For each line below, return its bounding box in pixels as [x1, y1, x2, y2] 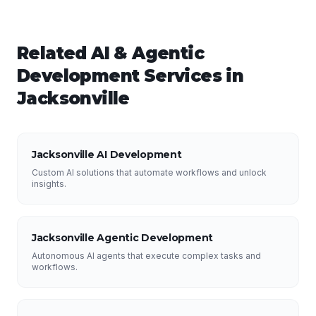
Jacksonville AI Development [32, 148, 182, 161]
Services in [139, 66, 244, 86]
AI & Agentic [91, 43, 205, 63]
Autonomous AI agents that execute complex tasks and [32, 250, 261, 261]
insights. [32, 178, 66, 189]
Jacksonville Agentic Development [32, 231, 214, 244]
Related [17, 43, 92, 63]
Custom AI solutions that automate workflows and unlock [32, 167, 267, 178]
